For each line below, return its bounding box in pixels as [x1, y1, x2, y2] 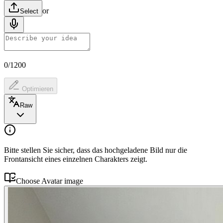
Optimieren [22, 85, 53, 93]
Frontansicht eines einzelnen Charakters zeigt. [4, 154, 147, 163]
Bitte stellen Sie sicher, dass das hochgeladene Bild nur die [4, 145, 187, 154]
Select [20, 7, 38, 15]
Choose [16, 176, 41, 185]
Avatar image [41, 176, 83, 185]
